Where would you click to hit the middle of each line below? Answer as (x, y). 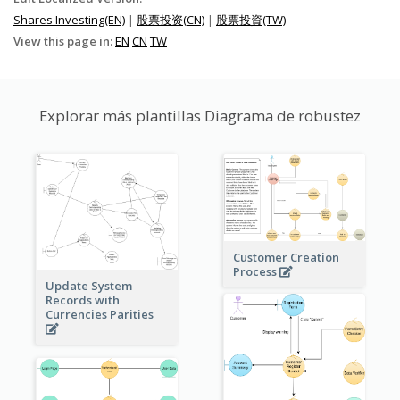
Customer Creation (286, 257)
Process (256, 271)
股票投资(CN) (171, 20)
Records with (82, 300)
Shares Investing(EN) (69, 20)
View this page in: (64, 41)
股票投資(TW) (251, 20)
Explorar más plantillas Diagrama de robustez (200, 116)
